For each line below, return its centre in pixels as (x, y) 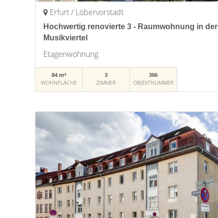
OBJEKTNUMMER (153, 82)
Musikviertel (65, 38)
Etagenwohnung (71, 54)
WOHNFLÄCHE (59, 82)
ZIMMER (106, 82)
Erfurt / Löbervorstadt (87, 12)
